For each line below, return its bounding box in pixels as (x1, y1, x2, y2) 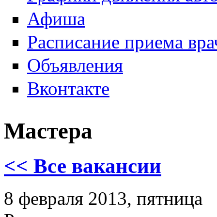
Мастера (4, 118, 93, 143)
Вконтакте (27, 78, 109, 99)
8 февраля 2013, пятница (4, 187, 202, 209)
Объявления (27, 55, 123, 76)
